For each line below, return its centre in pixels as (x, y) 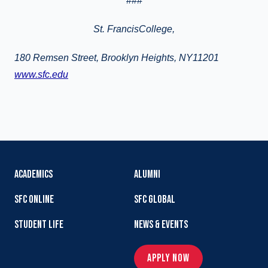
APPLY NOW (169, 258)
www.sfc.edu (41, 74)
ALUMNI (147, 174)
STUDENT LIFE (39, 224)
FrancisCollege (138, 29)
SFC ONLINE (34, 199)
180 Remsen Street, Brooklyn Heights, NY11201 (117, 57)
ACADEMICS (33, 174)
